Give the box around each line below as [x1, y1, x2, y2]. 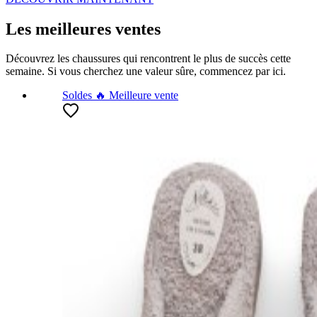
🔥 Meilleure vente [92, 89, 178, 102]
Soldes [62, 89, 92, 102]
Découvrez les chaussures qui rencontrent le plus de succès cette [6, 52, 291, 65]
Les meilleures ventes [6, 19, 161, 38]
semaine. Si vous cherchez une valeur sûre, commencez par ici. [6, 65, 286, 78]
